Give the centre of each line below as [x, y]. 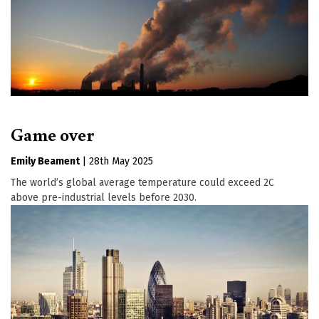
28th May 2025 [121, 162]
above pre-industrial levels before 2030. [104, 198]
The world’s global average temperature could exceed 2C [142, 183]
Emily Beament [45, 162]
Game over [52, 134]
